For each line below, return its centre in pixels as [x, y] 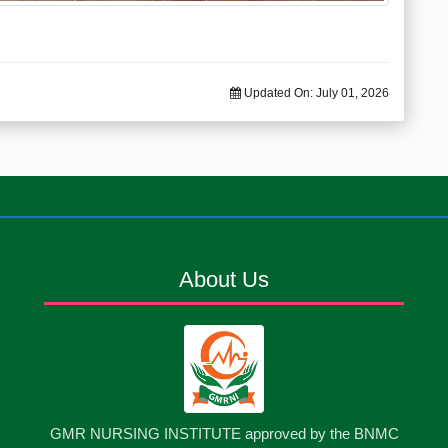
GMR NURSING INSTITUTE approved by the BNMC [224, 433]
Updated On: [278, 92]
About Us [224, 279]
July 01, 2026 [352, 92]
